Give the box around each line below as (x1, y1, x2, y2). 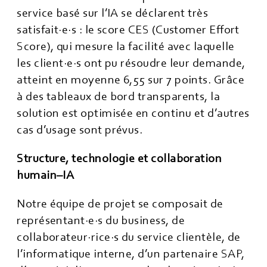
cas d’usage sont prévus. (17, 123, 143, 136)
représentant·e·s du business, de (17, 214, 185, 227)
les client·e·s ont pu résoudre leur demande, (17, 57, 246, 70)
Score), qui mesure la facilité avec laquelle (17, 40, 235, 53)
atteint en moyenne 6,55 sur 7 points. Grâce (17, 73, 245, 86)
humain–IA (17, 169, 74, 182)
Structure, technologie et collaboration (17, 152, 222, 165)
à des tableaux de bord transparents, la (17, 90, 221, 103)
